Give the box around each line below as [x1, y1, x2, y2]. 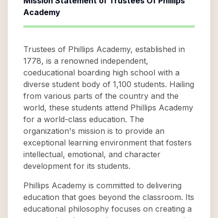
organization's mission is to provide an [23, 126, 164, 136]
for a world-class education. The [23, 114, 144, 124]
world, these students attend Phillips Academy [23, 103, 193, 112]
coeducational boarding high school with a [23, 68, 180, 77]
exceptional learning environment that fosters [23, 138, 192, 147]
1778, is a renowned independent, [23, 56, 148, 66]
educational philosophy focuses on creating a [23, 204, 192, 214]
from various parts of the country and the [23, 91, 179, 101]
